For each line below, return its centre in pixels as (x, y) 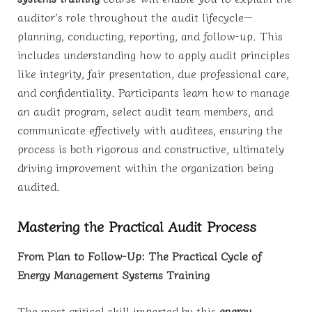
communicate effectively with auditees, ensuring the (150, 130)
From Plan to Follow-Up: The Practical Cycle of (140, 256)
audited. (39, 186)
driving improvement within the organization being (146, 167)
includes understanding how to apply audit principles (154, 55)
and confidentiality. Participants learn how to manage (154, 92)
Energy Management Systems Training (114, 275)
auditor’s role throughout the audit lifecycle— (135, 17)
